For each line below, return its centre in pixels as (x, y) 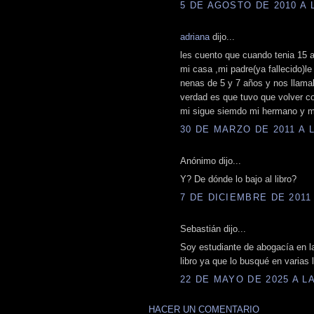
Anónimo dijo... (211, 161)
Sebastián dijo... (213, 228)
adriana (195, 36)
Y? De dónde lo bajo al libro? (238, 179)
